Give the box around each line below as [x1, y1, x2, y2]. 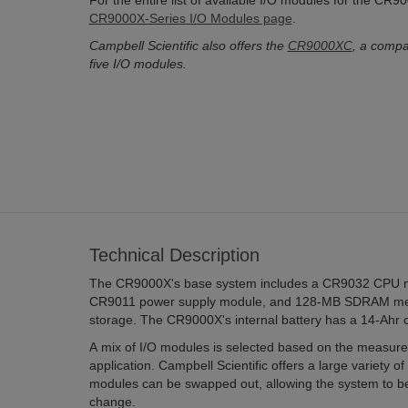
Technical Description [88, 245, 260, 265]
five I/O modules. [88, 56, 187, 71]
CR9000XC [287, 38, 352, 53]
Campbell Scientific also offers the [88, 38, 288, 53]
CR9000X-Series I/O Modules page [88, 11, 292, 25]
